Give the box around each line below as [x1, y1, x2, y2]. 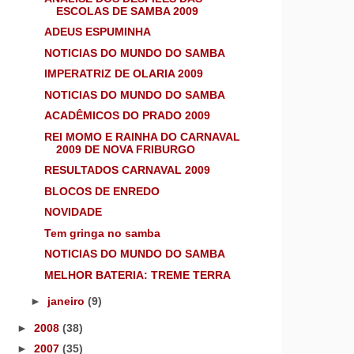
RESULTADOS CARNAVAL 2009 [43, 164, 210, 177]
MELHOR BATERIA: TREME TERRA [43, 268, 231, 281]
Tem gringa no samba [43, 226, 160, 239]
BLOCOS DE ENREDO [43, 184, 160, 198]
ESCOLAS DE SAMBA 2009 [55, 4, 198, 17]
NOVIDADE [43, 205, 102, 219]
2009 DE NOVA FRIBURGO [55, 142, 195, 156]
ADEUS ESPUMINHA [43, 25, 151, 39]
